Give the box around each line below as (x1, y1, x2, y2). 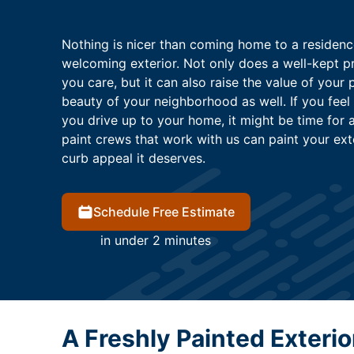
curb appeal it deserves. (61, 150, 205, 167)
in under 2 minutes (100, 232, 211, 249)
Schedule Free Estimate (92, 204, 235, 220)
